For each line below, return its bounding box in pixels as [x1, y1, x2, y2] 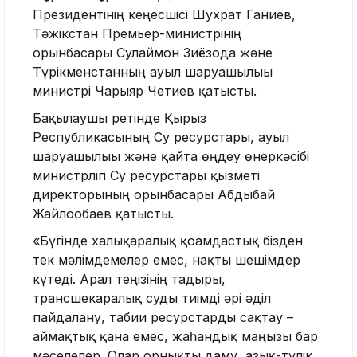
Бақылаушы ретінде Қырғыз [33, 110, 206, 127]
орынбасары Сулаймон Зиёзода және [33, 45, 273, 61]
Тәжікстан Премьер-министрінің [33, 25, 241, 42]
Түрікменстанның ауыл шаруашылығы [33, 64, 273, 80]
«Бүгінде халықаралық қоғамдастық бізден [33, 233, 303, 249]
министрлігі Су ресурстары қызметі [33, 167, 260, 184]
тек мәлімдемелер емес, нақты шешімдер [33, 252, 300, 269]
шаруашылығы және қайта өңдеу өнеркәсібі [33, 148, 309, 165]
